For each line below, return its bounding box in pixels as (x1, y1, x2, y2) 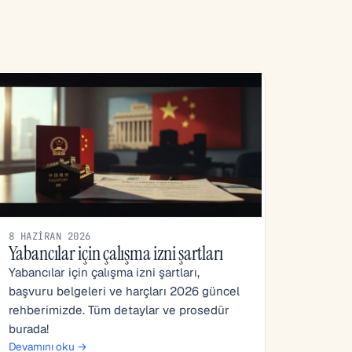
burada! (9, 321, 49, 336)
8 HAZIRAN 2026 (9, 229, 91, 243)
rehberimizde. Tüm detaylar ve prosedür (9, 302, 229, 317)
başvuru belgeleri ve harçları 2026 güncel (9, 284, 240, 299)
